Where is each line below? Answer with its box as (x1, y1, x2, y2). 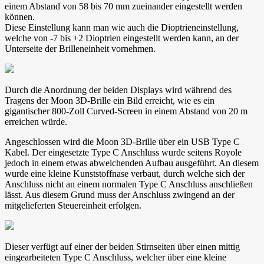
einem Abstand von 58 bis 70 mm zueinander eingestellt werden (5, 1, 242, 12)
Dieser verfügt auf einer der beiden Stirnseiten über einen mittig (5, 242, 240, 252)
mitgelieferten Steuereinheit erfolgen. (5, 200, 141, 211)
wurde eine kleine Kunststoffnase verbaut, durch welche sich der (5, 169, 245, 179)
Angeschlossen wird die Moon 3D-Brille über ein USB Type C (5, 137, 240, 147)
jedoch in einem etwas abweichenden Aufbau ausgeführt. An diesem (5, 158, 259, 169)
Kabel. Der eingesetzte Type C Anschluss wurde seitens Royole (5, 147, 242, 158)
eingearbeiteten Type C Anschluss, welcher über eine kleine (5, 252, 226, 263)
